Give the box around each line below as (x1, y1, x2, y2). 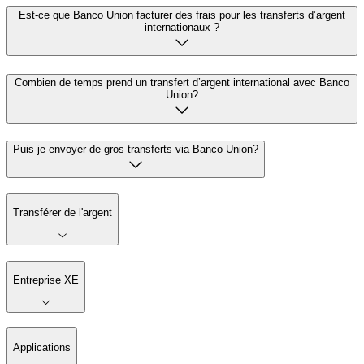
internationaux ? (145, 20, 219, 33)
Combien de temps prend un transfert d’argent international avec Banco (15, 76, 349, 89)
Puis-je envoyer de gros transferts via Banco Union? (13, 143, 258, 156)
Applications (13, 340, 71, 353)
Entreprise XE (13, 274, 79, 287)
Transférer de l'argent (13, 206, 112, 219)
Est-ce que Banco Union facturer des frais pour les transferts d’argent (19, 8, 345, 21)
